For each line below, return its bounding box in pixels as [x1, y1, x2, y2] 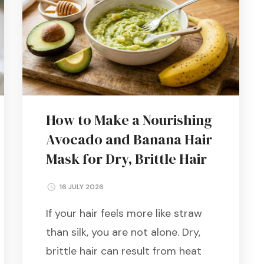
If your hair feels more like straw [45, 206, 202, 220]
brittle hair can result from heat [45, 243, 202, 258]
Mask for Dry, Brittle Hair [45, 148, 207, 169]
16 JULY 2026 [59, 181, 104, 192]
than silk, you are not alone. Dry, [45, 225, 200, 239]
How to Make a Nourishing [45, 110, 212, 130]
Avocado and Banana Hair [45, 129, 212, 149]
